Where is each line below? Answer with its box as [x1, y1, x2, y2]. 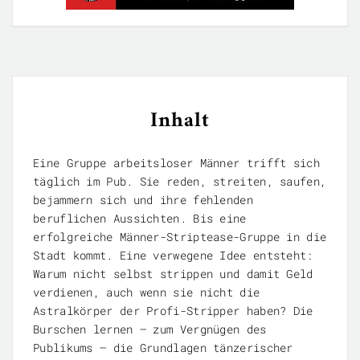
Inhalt [150, 102, 210, 139]
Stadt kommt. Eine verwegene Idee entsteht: [33, 247, 313, 263]
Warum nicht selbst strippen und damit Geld [33, 265, 313, 281]
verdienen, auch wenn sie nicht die [33, 284, 260, 300]
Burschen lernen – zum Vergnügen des [33, 321, 267, 337]
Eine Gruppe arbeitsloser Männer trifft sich [33, 154, 320, 170]
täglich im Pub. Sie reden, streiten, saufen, [33, 173, 327, 189]
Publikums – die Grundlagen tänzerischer [33, 339, 293, 355]
